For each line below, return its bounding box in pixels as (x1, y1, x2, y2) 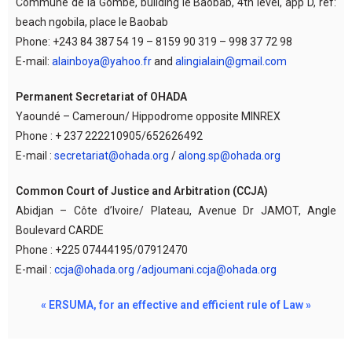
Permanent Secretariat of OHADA (16, 90, 187, 103)
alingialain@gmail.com (175, 54, 287, 68)
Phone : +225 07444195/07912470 (16, 243, 188, 256)
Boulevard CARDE (16, 223, 104, 236)
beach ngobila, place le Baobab (16, 15, 168, 28)
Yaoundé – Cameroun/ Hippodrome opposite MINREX (16, 109, 280, 123)
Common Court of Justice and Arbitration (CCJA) (16, 184, 268, 197)
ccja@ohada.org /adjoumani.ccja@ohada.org (54, 262, 277, 276)
